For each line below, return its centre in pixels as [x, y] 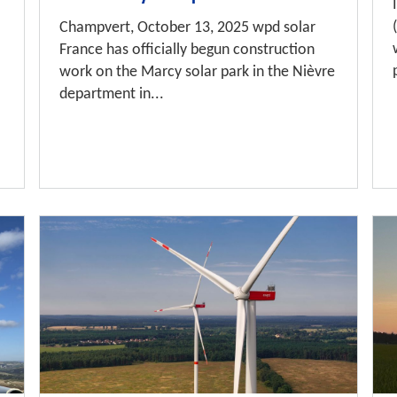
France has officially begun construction [187, 51]
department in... [112, 95]
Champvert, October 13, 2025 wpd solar [188, 28]
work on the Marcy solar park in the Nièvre [198, 73]
